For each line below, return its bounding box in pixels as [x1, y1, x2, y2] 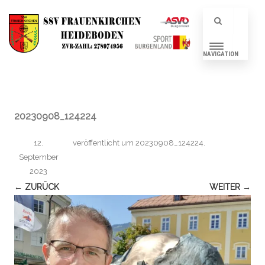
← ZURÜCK [14, 182, 59, 192]
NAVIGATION [202, 50, 238, 58]
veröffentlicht [73, 138, 121, 147]
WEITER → [209, 182, 251, 192]
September [18, 153, 59, 161]
